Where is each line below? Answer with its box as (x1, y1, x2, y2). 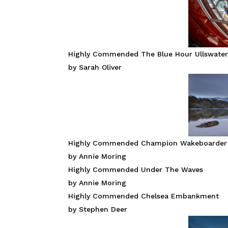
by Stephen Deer (68, 205, 128, 214)
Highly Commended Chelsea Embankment (68, 192, 219, 201)
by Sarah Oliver (68, 63, 122, 72)
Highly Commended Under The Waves (68, 165, 204, 174)
